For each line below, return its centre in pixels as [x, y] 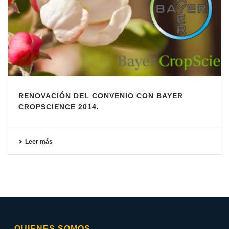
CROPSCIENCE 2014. [59, 107]
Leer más [39, 142]
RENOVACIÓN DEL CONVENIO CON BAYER [101, 96]
